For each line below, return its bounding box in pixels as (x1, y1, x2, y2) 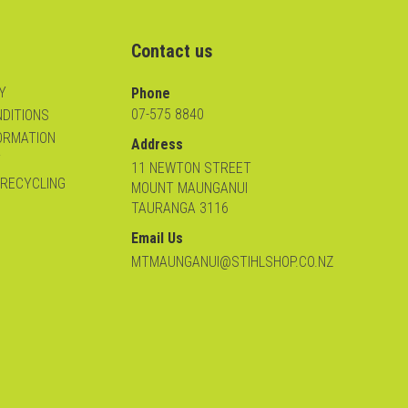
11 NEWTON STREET (131, 158, 251, 177)
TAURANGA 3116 (131, 199, 229, 217)
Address (131, 135, 183, 153)
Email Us (131, 229, 183, 247)
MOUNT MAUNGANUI (131, 178, 248, 197)
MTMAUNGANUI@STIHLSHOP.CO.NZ (131, 252, 333, 270)
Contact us (131, 39, 212, 62)
